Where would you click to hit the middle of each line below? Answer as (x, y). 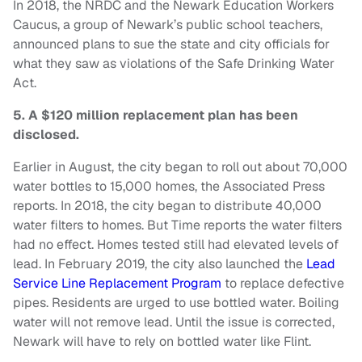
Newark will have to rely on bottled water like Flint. (164, 342)
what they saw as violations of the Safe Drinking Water (174, 64)
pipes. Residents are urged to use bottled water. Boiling (176, 303)
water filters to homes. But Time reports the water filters (177, 225)
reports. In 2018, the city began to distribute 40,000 (167, 206)
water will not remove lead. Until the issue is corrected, (174, 322)
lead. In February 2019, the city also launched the (160, 264)
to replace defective (283, 284)
